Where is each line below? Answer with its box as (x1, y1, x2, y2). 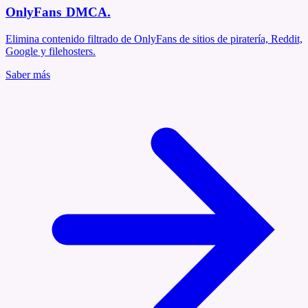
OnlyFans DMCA (5, 5, 107, 20)
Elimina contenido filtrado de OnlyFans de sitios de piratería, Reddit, (5, 33, 302, 45)
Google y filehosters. (5, 45, 96, 58)
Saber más (5, 69, 50, 81)
